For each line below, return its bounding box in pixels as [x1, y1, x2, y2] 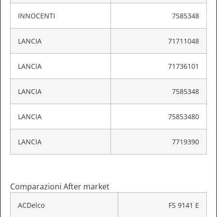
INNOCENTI [18, 11, 55, 21]
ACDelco [18, 200, 45, 210]
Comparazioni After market [10, 181, 109, 192]
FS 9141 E [169, 200, 199, 210]
